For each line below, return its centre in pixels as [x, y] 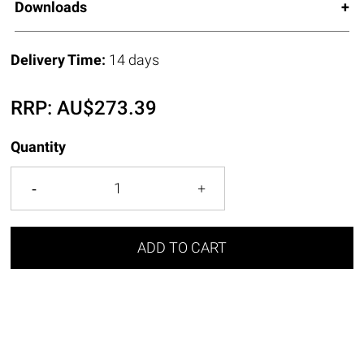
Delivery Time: [60, 59]
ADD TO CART [182, 247]
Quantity [39, 146]
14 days [134, 59]
